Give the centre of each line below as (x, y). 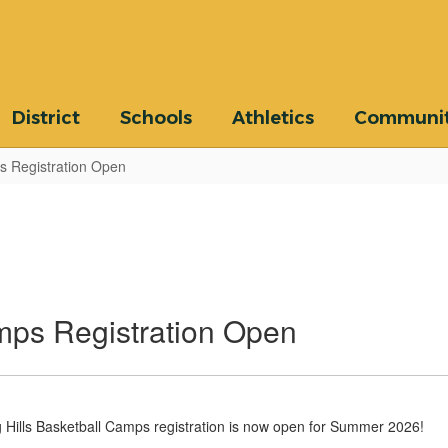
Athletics (273, 118)
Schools (156, 118)
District (46, 118)
